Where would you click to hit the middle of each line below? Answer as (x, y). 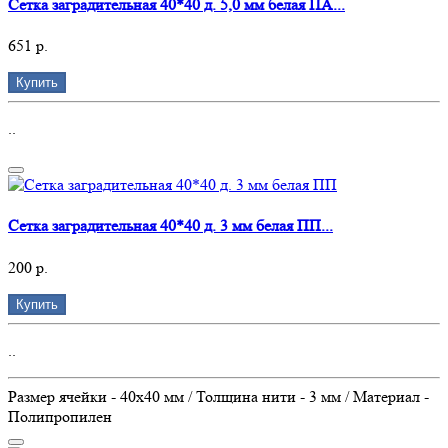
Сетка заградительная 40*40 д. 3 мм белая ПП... (170, 226)
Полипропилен (60, 416)
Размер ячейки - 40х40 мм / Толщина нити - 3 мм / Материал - (218, 396)
